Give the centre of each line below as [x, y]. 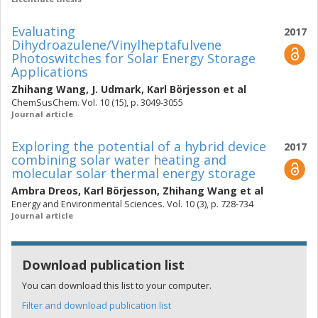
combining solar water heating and [119, 160]
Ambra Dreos [45, 191]
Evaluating [43, 31]
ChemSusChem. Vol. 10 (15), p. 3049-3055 [97, 103]
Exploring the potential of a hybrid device [139, 146]
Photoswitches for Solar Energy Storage [133, 58]
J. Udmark [116, 89]
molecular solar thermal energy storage [133, 173]
